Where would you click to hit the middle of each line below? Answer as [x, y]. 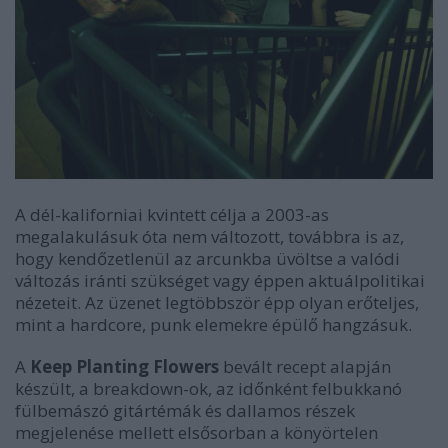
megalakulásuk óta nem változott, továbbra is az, [209, 237]
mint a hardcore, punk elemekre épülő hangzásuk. [215, 325]
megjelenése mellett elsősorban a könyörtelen [196, 433]
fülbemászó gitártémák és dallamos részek [185, 411]
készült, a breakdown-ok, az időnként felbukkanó [208, 389]
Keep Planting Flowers [124, 367]
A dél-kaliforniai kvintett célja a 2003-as [172, 215]
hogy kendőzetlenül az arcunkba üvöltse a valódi [207, 259]
